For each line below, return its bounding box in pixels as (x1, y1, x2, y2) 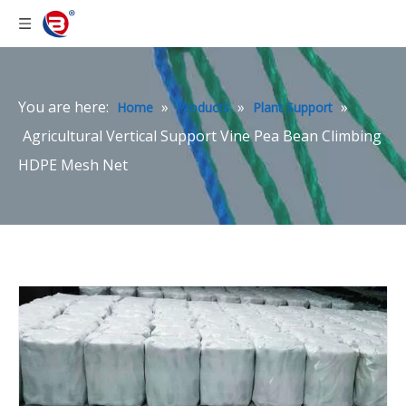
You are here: (18, 97, 109, 117)
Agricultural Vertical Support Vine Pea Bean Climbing (23, 126, 382, 146)
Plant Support (253, 99, 333, 116)
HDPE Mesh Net (18, 155, 128, 175)
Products (177, 99, 229, 116)
